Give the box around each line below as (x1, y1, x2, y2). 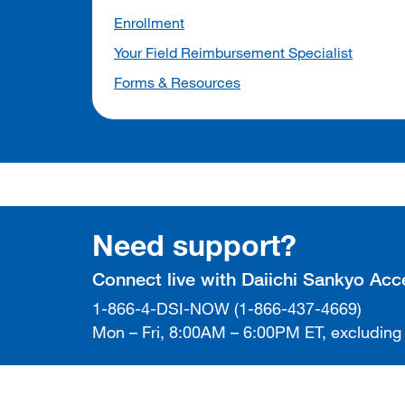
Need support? (92, 227, 297, 263)
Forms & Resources (114, 73, 240, 92)
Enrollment (114, 14, 184, 33)
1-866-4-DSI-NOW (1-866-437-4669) (92, 298, 362, 319)
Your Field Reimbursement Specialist (114, 43, 353, 62)
